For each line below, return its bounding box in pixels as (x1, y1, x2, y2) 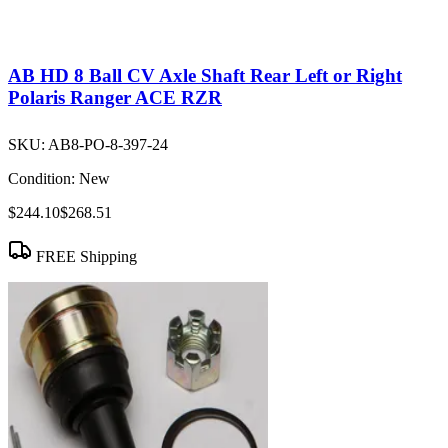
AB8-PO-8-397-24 (48, 136, 168, 154)
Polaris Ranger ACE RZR (8, 87, 222, 109)
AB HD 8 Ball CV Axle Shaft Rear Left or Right (8, 65, 402, 87)
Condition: (8, 170, 75, 188)
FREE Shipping (32, 248, 137, 266)
